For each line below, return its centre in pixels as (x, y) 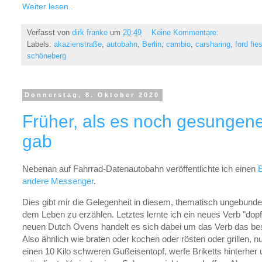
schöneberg (46, 56)
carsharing (213, 44)
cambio (178, 44)
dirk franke (90, 32)
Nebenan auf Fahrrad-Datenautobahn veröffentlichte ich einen (140, 168)
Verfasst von (49, 32)
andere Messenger (58, 181)
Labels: (40, 44)
